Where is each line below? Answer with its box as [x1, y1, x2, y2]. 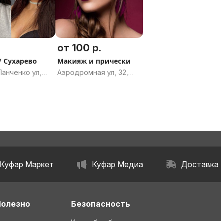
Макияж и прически [57, 56, 131, 66]
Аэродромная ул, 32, [57, 68, 128, 76]
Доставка [181, 159, 219, 169]
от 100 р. [57, 41, 101, 54]
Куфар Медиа [91, 159, 143, 169]
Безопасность [71, 199, 130, 209]
